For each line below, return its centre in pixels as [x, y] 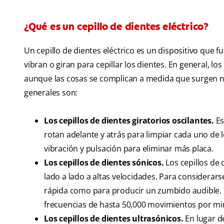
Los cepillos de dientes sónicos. [104, 163]
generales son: [51, 93]
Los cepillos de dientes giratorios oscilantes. [129, 121]
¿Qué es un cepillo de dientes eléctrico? [116, 27]
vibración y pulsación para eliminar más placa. [129, 149]
